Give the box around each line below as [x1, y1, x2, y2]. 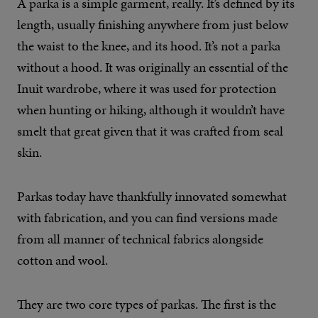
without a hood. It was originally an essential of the [17, 57, 288, 77]
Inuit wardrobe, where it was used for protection [17, 78, 276, 98]
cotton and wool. [17, 250, 108, 270]
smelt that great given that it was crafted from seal [17, 121, 283, 141]
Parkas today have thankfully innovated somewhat [17, 186, 287, 206]
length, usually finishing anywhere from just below [17, 14, 288, 34]
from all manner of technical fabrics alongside [17, 229, 263, 248]
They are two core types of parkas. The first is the [17, 294, 276, 314]
